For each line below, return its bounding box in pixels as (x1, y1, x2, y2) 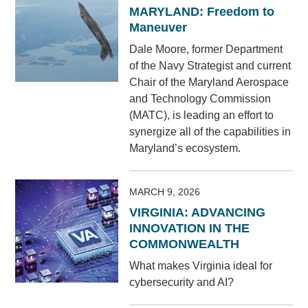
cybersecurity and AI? (129, 276, 234, 289)
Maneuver (129, 21, 188, 35)
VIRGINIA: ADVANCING (129, 206, 266, 220)
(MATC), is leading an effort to (129, 109, 274, 122)
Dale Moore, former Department (129, 43, 283, 56)
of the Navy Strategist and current (129, 60, 291, 72)
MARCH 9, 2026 (129, 186, 201, 198)
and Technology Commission (129, 93, 272, 105)
